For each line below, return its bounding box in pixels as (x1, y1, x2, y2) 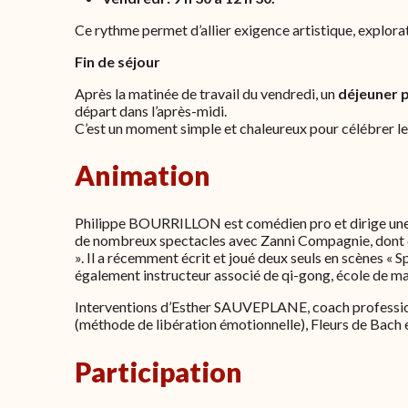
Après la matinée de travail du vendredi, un (75, 84, 338, 102)
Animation (75, 158, 210, 192)
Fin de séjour (75, 52, 160, 70)
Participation (75, 355, 242, 389)
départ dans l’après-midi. (75, 101, 227, 119)
